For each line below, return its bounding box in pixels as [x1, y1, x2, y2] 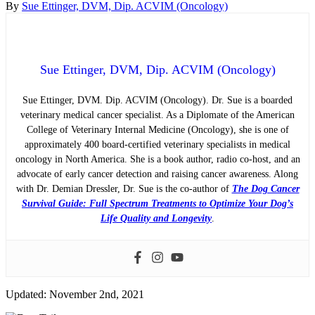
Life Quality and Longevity [101, 212, 212, 224]
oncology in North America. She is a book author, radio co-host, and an [15, 153, 300, 165]
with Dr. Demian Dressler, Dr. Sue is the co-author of [15, 183, 232, 194]
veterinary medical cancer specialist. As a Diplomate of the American [20, 109, 295, 120]
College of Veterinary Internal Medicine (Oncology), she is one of [26, 124, 289, 135]
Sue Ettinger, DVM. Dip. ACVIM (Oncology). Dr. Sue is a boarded [22, 94, 292, 105]
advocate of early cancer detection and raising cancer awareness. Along [17, 168, 298, 179]
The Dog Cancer [231, 183, 300, 194]
